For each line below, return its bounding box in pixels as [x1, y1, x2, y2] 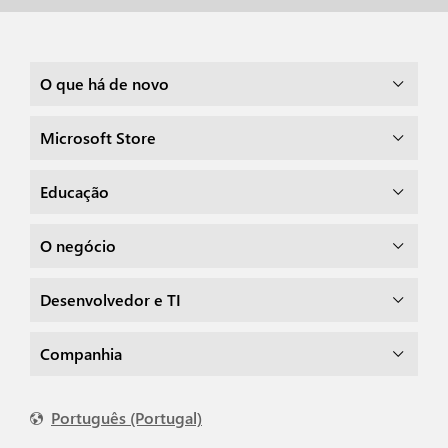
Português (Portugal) [51, 407, 202, 428]
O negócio [52, 235, 116, 256]
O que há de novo [52, 73, 169, 94]
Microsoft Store [55, 127, 156, 148]
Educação [48, 181, 109, 202]
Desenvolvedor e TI [51, 289, 181, 310]
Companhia [50, 343, 122, 364]
